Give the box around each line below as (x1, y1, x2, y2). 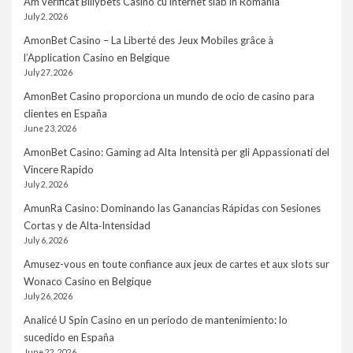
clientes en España (24, 107, 107, 121)
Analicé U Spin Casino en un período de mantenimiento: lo (24, 314, 288, 327)
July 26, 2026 (24, 292, 72, 302)
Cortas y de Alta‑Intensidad (24, 219, 150, 232)
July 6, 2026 (24, 236, 68, 246)
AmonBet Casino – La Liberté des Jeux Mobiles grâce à (24, 34, 273, 47)
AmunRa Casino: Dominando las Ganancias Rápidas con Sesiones (24, 202, 321, 215)
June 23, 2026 (24, 124, 76, 134)
